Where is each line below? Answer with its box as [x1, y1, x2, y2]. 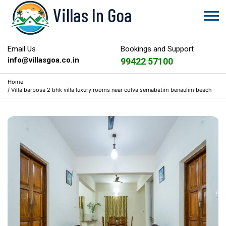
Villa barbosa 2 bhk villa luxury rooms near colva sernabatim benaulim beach [11, 86, 212, 93]
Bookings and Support [121, 44, 194, 53]
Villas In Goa [53, 4, 132, 26]
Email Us [8, 44, 36, 53]
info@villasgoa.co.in [8, 55, 79, 65]
